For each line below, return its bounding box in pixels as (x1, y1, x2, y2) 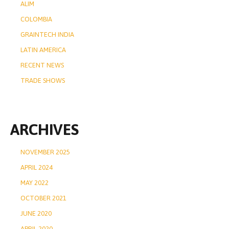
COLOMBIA (20, 15, 52, 23)
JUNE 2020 (20, 210, 52, 217)
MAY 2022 (20, 179, 49, 187)
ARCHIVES (10, 121, 79, 138)
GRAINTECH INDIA (20, 31, 74, 38)
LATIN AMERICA (20, 46, 66, 54)
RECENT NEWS (20, 61, 64, 69)
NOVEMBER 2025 (20, 148, 70, 156)
